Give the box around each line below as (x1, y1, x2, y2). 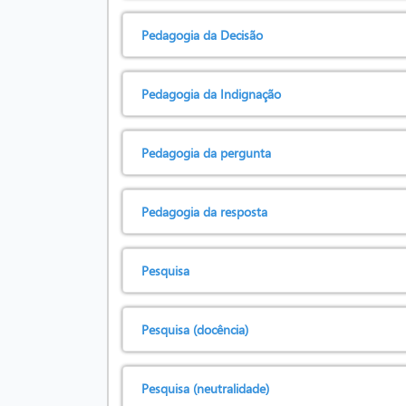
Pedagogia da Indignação (141, 84, 281, 103)
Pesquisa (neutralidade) (141, 379, 269, 398)
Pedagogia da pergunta (141, 143, 271, 162)
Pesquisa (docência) (141, 320, 248, 339)
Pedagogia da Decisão (141, 25, 263, 44)
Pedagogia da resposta (141, 202, 267, 221)
